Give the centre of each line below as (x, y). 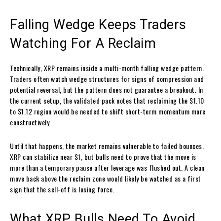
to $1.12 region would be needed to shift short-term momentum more (108, 111)
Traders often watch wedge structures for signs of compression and (107, 78)
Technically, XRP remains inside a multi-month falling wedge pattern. (107, 68)
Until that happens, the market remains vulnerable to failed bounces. (107, 146)
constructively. (31, 122)
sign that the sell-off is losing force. (62, 189)
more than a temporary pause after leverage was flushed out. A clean (107, 167)
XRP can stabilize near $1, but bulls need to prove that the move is (103, 156)
